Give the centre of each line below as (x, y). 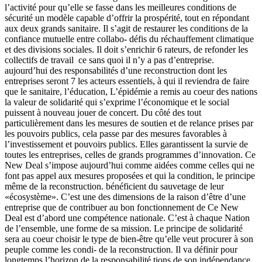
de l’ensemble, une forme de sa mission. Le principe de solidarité (124, 228)
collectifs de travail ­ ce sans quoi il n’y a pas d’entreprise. (109, 60)
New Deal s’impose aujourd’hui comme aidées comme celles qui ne (130, 165)
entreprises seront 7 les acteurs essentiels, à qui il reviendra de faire (127, 81)
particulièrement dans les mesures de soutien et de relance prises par (129, 123)
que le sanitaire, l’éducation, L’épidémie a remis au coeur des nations (131, 91)
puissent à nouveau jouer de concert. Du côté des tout (103, 112)
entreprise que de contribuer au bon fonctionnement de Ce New (122, 207)
